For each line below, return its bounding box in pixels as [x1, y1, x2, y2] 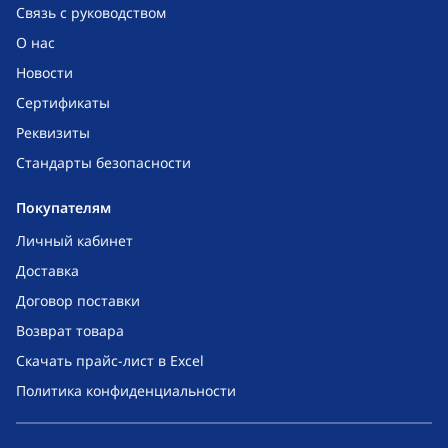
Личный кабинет [16, 231, 133, 250]
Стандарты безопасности [16, 153, 191, 172]
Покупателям [16, 198, 111, 217]
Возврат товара [16, 321, 124, 340]
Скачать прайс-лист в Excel [16, 351, 204, 370]
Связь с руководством [16, 3, 166, 22]
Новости [16, 63, 73, 82]
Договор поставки [16, 291, 140, 310]
